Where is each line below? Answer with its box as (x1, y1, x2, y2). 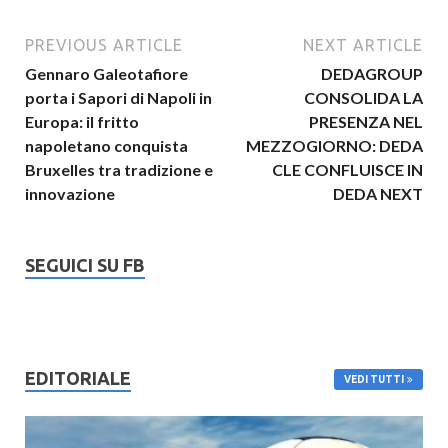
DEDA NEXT (333, 183, 423, 203)
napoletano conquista (25, 135, 188, 155)
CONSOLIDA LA (304, 87, 423, 107)
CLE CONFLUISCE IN (272, 159, 423, 179)
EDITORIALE (25, 367, 131, 388)
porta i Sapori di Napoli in (25, 87, 212, 107)
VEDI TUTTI (344, 373, 404, 385)
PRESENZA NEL (309, 111, 423, 131)
